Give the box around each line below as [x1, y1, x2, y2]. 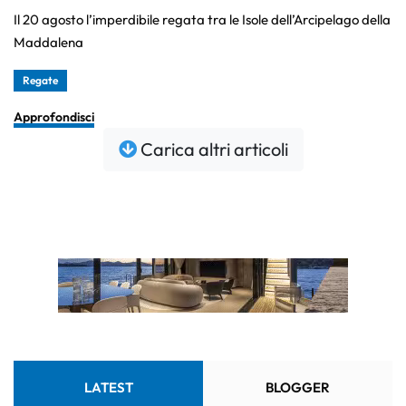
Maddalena [14, 34, 83, 52]
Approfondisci [14, 109, 94, 126]
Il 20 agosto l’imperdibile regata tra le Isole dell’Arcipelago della [14, 11, 391, 29]
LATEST [83, 379, 133, 397]
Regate [23, 73, 58, 88]
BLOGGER [266, 379, 330, 397]
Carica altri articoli [140, 138, 288, 161]
